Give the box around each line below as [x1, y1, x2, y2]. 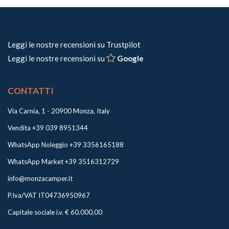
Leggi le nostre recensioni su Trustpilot [8, 39, 141, 49]
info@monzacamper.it [8, 174, 73, 182]
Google [117, 53, 144, 63]
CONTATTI [8, 85, 54, 96]
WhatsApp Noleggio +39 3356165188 [8, 140, 124, 149]
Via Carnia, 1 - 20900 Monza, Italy [8, 106, 110, 115]
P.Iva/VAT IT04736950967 [8, 191, 90, 199]
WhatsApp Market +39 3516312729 [8, 157, 119, 166]
